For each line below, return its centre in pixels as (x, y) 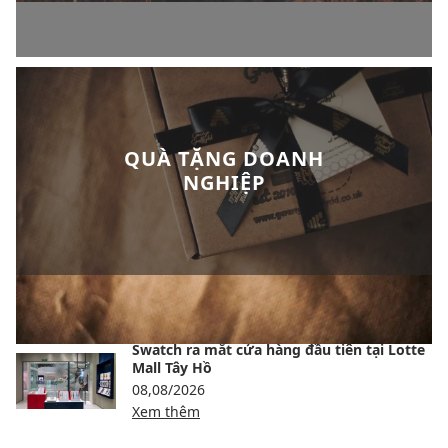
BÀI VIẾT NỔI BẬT (92, 315)
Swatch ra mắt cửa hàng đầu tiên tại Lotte (278, 350)
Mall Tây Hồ (172, 368)
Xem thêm (166, 412)
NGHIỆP (224, 183)
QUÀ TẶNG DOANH (224, 159)
